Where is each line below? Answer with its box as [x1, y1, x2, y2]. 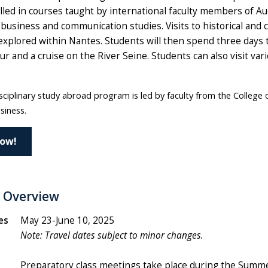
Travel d [42, 229, 78, 242]
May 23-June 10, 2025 [20, 214, 114, 227]
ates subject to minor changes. [77, 229, 203, 242]
